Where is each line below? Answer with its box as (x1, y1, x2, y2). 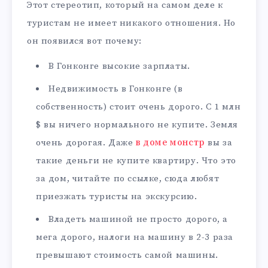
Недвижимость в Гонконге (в (48, 83, 183, 95)
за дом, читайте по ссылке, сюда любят (36, 173, 220, 185)
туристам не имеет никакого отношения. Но (27, 17, 236, 29)
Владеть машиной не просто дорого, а (48, 214, 229, 226)
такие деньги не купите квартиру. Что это (36, 155, 237, 167)
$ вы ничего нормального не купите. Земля (36, 119, 238, 131)
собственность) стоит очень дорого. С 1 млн (36, 101, 241, 113)
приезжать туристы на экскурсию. (36, 191, 197, 203)
